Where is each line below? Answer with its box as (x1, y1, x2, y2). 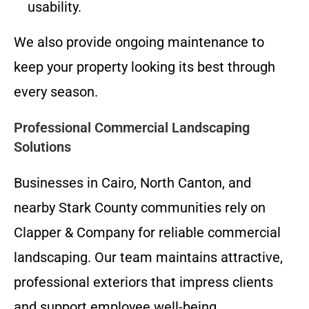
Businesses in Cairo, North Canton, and (14, 174, 251, 191)
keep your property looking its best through (14, 58, 275, 75)
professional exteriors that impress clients (14, 273, 273, 290)
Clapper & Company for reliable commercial (14, 223, 281, 241)
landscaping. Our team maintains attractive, (14, 248, 283, 266)
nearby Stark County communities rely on (14, 199, 266, 216)
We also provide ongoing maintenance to (14, 33, 264, 50)
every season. (14, 83, 98, 100)
